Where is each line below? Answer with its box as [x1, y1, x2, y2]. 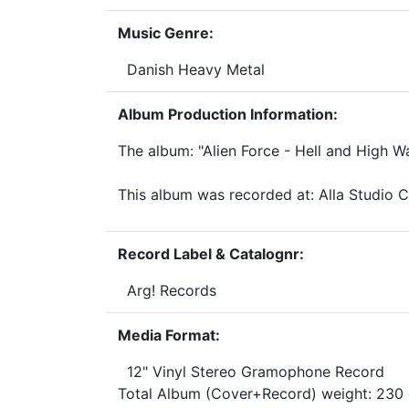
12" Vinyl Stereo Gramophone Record [118, 362, 384, 381]
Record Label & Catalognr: [118, 245, 304, 263]
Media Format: [118, 326, 220, 344]
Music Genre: [118, 24, 214, 42]
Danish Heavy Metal [118, 60, 265, 79]
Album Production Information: [118, 105, 338, 123]
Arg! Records [118, 281, 216, 299]
